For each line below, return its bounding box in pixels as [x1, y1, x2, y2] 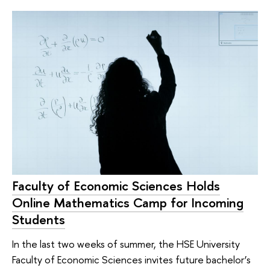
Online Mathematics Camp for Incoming [12, 193, 243, 212]
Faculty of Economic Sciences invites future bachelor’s [12, 253, 251, 267]
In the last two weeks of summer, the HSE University [12, 237, 240, 251]
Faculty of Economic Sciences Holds [12, 177, 220, 195]
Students [12, 210, 65, 229]
